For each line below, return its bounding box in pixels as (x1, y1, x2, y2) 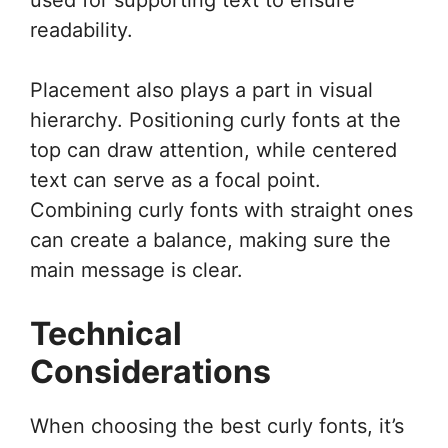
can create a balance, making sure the (30, 227, 391, 252)
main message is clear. (30, 257, 243, 282)
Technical (30, 313, 182, 353)
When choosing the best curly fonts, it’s (30, 413, 404, 438)
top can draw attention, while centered (30, 137, 397, 162)
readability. (30, 17, 133, 42)
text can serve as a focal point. (30, 167, 321, 192)
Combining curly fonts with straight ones (30, 197, 413, 222)
